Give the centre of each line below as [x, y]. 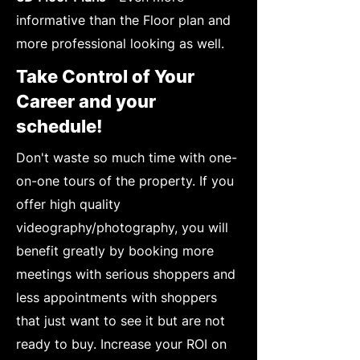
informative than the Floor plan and [123, 20]
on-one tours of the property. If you [125, 180]
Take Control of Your [105, 76]
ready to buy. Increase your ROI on [121, 344]
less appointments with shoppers [117, 297]
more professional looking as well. [120, 43]
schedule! [59, 126]
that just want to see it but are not [121, 320]
